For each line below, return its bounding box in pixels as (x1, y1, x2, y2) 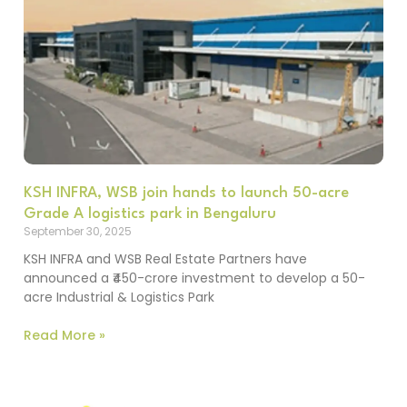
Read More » (23, 325, 105, 344)
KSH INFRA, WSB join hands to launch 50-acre (23, 184, 349, 201)
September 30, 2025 (23, 223, 132, 239)
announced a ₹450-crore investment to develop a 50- (23, 268, 365, 287)
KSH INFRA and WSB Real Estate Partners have (23, 249, 307, 268)
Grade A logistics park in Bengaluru (23, 205, 276, 222)
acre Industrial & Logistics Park (23, 287, 214, 306)
